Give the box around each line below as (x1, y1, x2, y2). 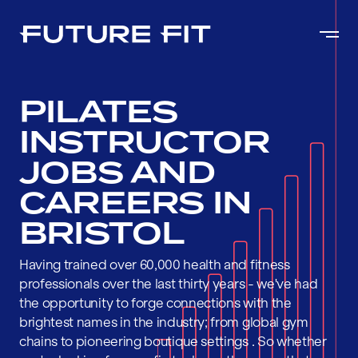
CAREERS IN (19, 185, 252, 221)
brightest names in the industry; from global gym (19, 314, 308, 330)
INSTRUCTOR (19, 124, 270, 160)
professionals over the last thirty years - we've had (19, 276, 318, 292)
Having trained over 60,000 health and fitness (19, 257, 290, 272)
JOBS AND (19, 154, 215, 190)
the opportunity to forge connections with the (19, 295, 292, 311)
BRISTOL (19, 215, 185, 251)
